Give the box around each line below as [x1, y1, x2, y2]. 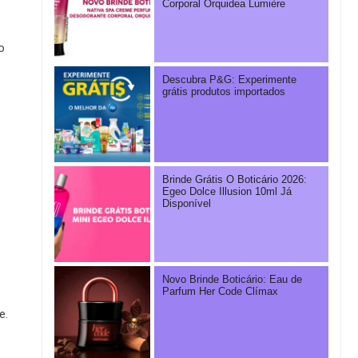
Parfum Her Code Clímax [161, 286, 278, 298]
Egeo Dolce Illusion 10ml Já [161, 186, 292, 198]
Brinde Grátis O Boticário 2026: [161, 174, 307, 186]
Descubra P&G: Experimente [161, 74, 296, 86]
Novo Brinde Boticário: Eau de [161, 274, 302, 286]
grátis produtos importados [161, 86, 285, 98]
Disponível [161, 198, 211, 210]
